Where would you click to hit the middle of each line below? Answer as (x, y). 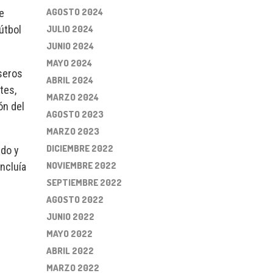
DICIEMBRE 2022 (80, 148)
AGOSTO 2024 (75, 12)
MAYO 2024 (69, 63)
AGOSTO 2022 (75, 200)
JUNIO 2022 (70, 217)
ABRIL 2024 (70, 80)
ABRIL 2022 (70, 251)
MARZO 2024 (73, 97)
